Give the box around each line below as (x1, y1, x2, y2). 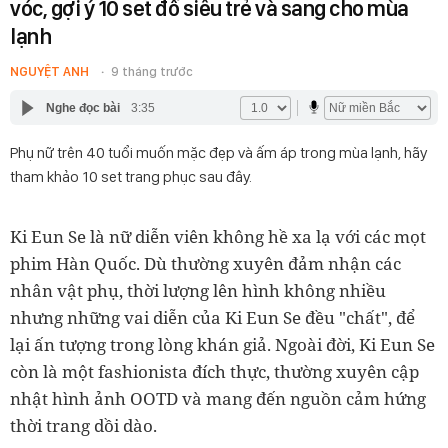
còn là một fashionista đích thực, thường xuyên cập (10, 360, 419, 383)
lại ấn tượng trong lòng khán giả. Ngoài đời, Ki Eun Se (10, 333, 435, 356)
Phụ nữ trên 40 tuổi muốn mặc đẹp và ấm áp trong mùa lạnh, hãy (10, 143, 427, 162)
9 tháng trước (111, 64, 193, 79)
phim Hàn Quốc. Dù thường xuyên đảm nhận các (10, 252, 401, 275)
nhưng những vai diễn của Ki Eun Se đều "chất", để (10, 306, 415, 329)
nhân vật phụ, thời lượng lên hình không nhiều (10, 279, 386, 302)
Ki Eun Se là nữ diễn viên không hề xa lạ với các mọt (10, 225, 426, 248)
